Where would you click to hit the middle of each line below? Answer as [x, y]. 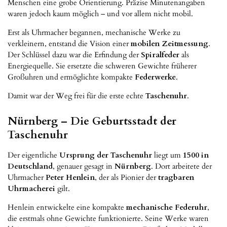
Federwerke [155, 77]
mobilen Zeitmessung [169, 44]
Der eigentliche [33, 155]
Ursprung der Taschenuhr [106, 155]
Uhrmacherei [31, 189]
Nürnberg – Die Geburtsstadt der [92, 122]
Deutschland [30, 166]
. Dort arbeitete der [181, 166]
